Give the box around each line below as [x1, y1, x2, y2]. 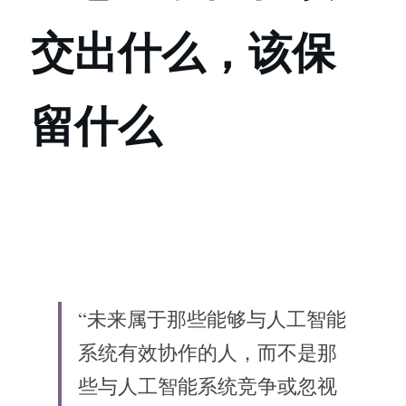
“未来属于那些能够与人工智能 [78, 305, 346, 332]
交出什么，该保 [31, 26, 335, 79]
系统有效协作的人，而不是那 [78, 339, 337, 365]
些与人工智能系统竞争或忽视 [78, 372, 337, 399]
